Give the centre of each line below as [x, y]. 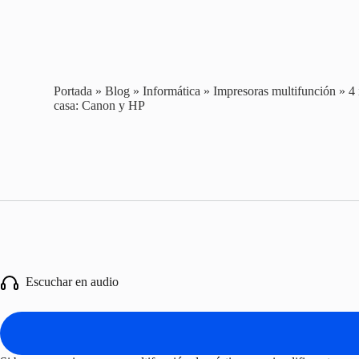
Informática [172, 91]
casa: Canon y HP [100, 105]
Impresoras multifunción [275, 91]
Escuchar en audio [69, 281]
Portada [73, 91]
